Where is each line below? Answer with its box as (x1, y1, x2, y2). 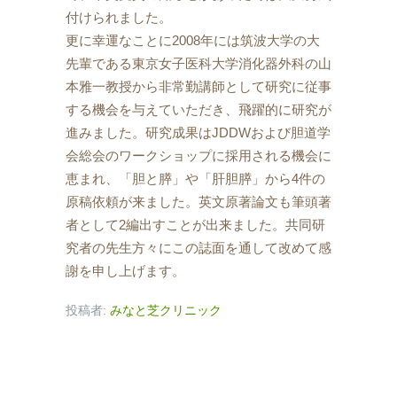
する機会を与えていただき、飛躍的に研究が (66, 101, 331, 117)
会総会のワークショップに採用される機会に (66, 147, 331, 163)
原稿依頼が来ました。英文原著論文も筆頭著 (66, 193, 331, 209)
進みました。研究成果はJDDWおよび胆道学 (66, 124, 331, 140)
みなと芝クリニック (110, 302, 222, 317)
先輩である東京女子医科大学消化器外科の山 (66, 55, 331, 71)
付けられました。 (66, 9, 172, 25)
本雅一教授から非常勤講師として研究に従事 (66, 78, 331, 94)
